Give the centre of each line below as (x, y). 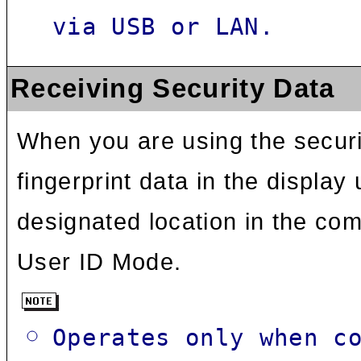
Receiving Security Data (173, 89)
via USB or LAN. (163, 27)
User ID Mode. (100, 262)
